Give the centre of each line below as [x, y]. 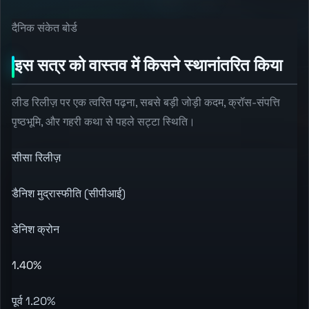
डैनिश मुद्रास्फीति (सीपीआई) [69, 193]
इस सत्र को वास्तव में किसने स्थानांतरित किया [148, 65]
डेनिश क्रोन [36, 229]
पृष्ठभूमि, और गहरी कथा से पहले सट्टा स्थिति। [103, 122]
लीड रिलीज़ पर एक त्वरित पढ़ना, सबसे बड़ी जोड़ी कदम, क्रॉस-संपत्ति [146, 102]
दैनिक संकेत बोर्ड [44, 28]
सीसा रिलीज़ [36, 158]
